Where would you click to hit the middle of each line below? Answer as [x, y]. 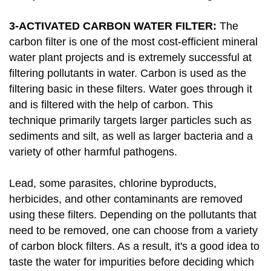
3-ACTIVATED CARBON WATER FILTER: [113, 26]
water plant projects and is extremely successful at [130, 58]
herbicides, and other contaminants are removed [126, 199]
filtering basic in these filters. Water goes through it [131, 89]
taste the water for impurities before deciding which [132, 262]
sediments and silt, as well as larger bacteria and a [131, 136]
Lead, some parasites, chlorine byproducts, [113, 184]
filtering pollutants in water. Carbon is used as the [128, 73]
